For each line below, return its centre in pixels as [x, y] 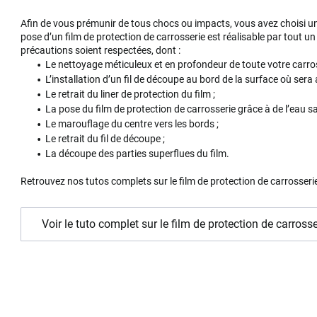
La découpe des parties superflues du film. [138, 153]
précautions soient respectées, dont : [102, 50]
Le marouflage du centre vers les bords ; [133, 123]
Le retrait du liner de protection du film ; [131, 94]
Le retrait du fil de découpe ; [105, 138]
